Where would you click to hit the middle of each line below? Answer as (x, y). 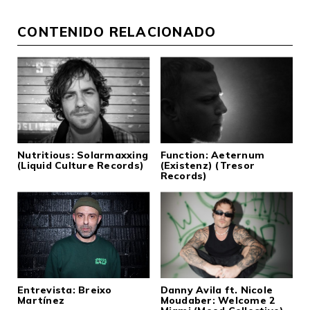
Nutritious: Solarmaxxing (83, 155)
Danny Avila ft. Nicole (216, 290)
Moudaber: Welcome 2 (218, 301)
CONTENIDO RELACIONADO (117, 32)
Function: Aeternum (212, 155)
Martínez (41, 301)
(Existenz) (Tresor (207, 166)
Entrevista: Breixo (65, 290)
